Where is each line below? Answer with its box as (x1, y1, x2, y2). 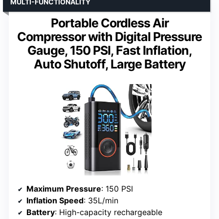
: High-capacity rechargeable (55, 207, 162, 218)
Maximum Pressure (26, 184, 101, 194)
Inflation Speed (26, 196, 84, 206)
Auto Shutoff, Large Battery (33, 56, 186, 71)
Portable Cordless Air (50, 15, 169, 30)
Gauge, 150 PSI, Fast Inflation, (27, 43, 192, 58)
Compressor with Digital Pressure (17, 29, 202, 44)
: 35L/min (84, 196, 118, 206)
